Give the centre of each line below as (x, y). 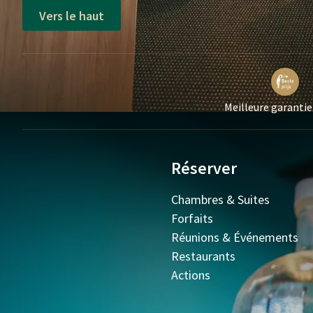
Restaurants (204, 256)
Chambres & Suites (221, 199)
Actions (191, 275)
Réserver (204, 168)
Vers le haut (72, 15)
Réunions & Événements (235, 237)
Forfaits (192, 218)
